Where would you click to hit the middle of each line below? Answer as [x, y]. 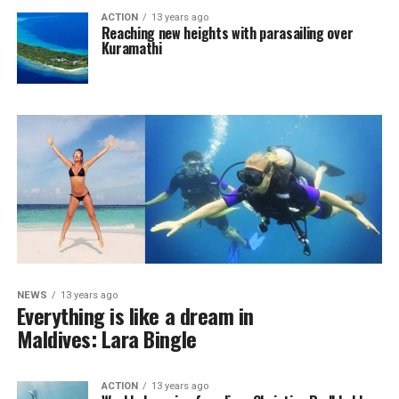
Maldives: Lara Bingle [106, 338]
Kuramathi [131, 48]
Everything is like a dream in [135, 315]
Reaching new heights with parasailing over [227, 33]
